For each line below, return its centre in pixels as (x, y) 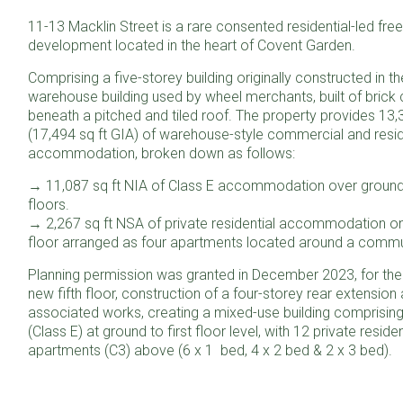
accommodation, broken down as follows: (161, 153)
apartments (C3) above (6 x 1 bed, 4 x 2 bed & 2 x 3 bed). (210, 350)
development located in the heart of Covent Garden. (192, 45)
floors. (49, 204)
